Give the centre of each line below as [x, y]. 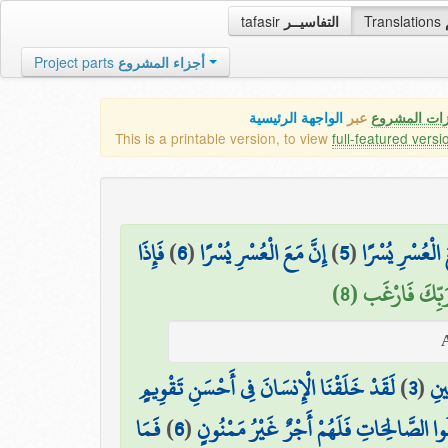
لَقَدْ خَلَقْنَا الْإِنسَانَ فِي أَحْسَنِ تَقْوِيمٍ [267, 388]
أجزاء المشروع [161, 62]
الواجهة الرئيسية [296, 117]
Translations [404, 21]
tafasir [262, 21]
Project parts [74, 62]
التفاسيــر [311, 21]
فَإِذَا [151, 253]
